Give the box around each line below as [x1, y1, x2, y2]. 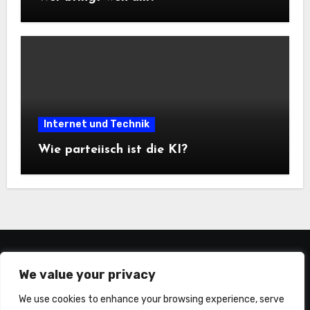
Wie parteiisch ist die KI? [37, 143, 188, 156]
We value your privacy [19, 267, 156, 282]
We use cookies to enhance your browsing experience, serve [19, 293, 284, 305]
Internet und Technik [43, 118, 149, 130]
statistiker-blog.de [71, 253, 239, 275]
